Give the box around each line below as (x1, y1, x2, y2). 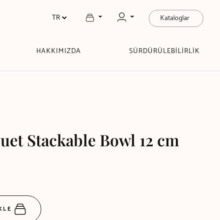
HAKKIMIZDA (36, 46, 81, 57)
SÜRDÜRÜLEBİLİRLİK (129, 46, 200, 57)
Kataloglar (160, 13, 190, 24)
